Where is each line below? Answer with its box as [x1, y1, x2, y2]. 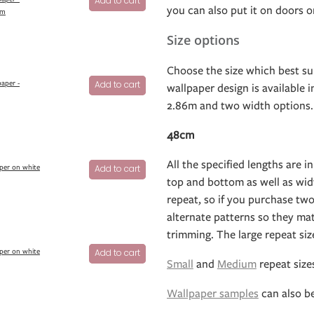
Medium [217, 256, 257, 273]
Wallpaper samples [166, 285, 259, 302]
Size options [166, 32, 240, 49]
